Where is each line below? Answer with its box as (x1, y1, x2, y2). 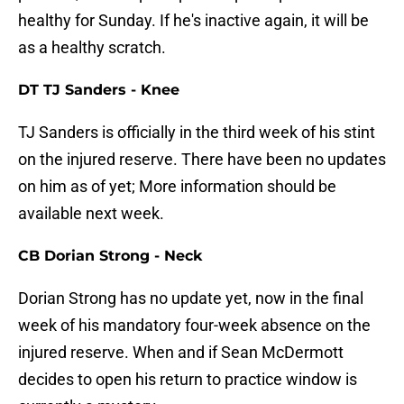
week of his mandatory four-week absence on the (18, 316, 371, 335)
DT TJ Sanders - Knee (18, 81, 179, 99)
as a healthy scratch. (18, 38, 166, 58)
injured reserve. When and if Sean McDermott (18, 343, 344, 363)
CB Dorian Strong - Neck (18, 247, 202, 265)
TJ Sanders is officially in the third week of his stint (18, 123, 375, 142)
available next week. (18, 204, 164, 224)
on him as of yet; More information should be (18, 177, 336, 197)
